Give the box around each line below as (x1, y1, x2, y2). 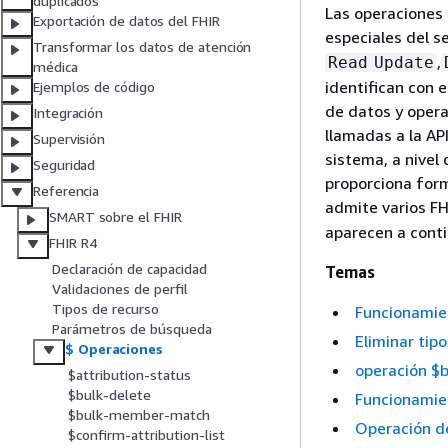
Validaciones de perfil (52, 280, 188, 298)
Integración (33, 104, 104, 122)
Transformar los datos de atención (33, 38, 252, 56)
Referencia (33, 182, 100, 200)
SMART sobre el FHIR (49, 208, 182, 226)
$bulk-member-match (68, 406, 210, 424)
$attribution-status (68, 366, 191, 384)
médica (33, 58, 78, 76)
